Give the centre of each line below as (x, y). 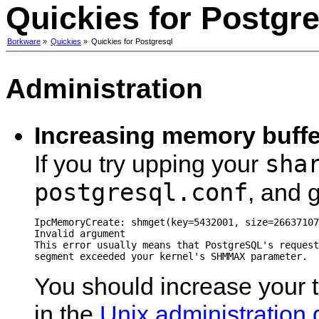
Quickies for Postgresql (132, 41)
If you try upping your (150, 164)
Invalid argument (80, 234)
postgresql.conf (141, 192)
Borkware (24, 41)
